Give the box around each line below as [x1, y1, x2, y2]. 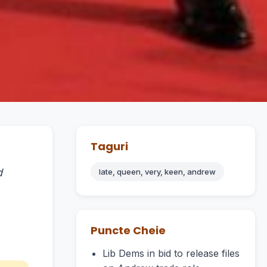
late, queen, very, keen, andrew [99, 167, 216, 176]
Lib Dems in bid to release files [103, 247, 240, 259]
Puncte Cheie [91, 223, 166, 238]
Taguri [91, 139, 128, 154]
